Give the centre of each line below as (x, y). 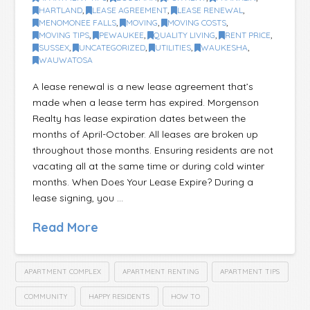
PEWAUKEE (122, 35)
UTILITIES (173, 48)
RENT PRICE (248, 35)
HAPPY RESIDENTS (119, 296)
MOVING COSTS (197, 23)
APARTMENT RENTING (161, 271)
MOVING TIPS (64, 35)
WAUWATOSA (66, 60)
